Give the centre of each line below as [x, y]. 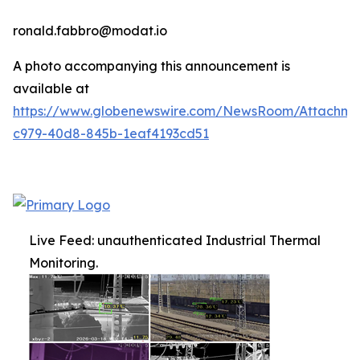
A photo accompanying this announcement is [151, 65]
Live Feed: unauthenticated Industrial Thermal [175, 240]
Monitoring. [63, 262]
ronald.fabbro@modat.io [90, 30]
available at [51, 88]
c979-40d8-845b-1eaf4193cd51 [111, 133]
